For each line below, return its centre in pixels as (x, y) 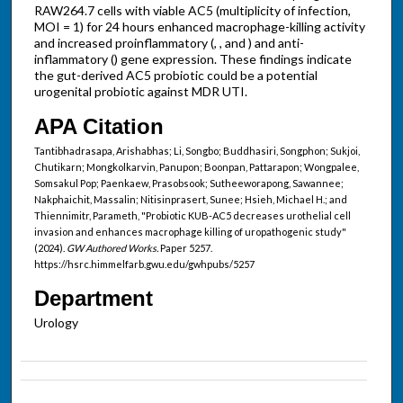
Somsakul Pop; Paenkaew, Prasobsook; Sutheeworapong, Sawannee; (188, 184)
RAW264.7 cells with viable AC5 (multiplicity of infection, (192, 10)
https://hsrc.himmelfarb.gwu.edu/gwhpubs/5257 (144, 264)
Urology (56, 323)
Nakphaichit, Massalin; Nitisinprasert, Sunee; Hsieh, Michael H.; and (190, 200)
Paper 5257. (185, 248)
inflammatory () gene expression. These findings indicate (193, 58)
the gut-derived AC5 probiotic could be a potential (175, 75)
